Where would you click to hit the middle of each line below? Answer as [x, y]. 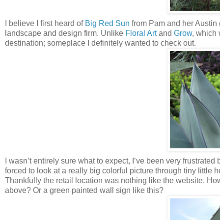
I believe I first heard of [45, 24]
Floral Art [141, 33]
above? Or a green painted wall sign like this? [84, 191]
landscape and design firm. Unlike [65, 33]
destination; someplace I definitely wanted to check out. [100, 43]
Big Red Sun [107, 24]
